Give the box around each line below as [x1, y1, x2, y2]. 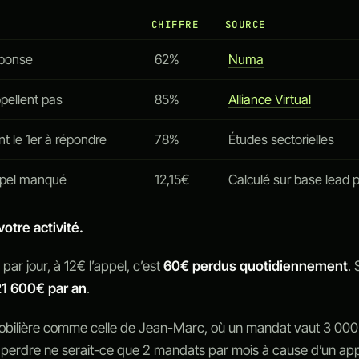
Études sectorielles [228, 131, 334, 148]
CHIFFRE [151, 18, 200, 32]
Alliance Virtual [228, 91, 311, 108]
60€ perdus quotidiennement [163, 257, 349, 275]
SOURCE [224, 18, 266, 32]
